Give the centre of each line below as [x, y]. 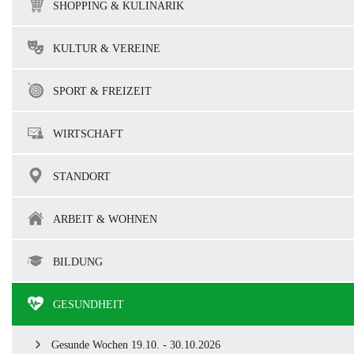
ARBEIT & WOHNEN [105, 219]
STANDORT [82, 177]
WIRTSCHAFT [88, 134]
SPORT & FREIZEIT [102, 91]
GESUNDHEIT [88, 305]
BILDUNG [78, 262]
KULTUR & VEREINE [107, 49]
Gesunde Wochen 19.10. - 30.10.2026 [136, 345]
